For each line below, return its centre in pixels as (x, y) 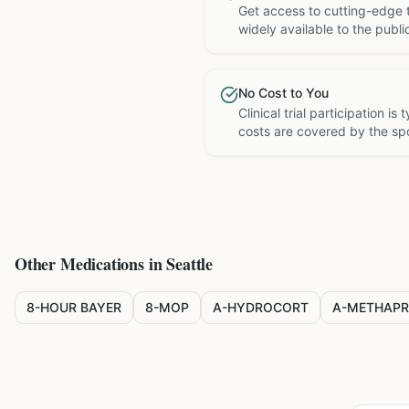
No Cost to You (283, 93)
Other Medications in (91, 264)
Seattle (189, 264)
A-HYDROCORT (261, 307)
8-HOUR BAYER (74, 307)
